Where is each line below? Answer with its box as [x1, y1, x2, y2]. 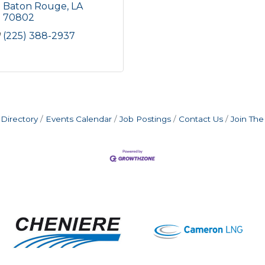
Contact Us [179, 114, 223, 124]
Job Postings [119, 114, 171, 124]
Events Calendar [46, 114, 112, 124]
